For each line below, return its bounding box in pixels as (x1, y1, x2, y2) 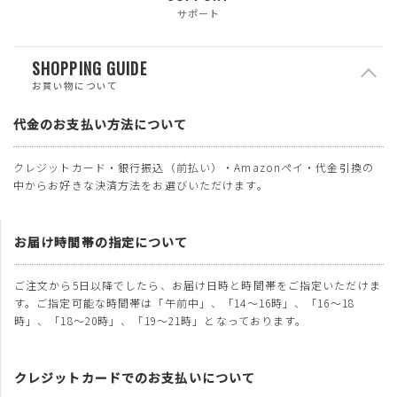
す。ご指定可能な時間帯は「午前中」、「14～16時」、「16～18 (14, 294, 354, 310)
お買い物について (32, 78, 118, 93)
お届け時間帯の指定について (14, 232, 189, 251)
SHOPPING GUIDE (32, 57, 147, 80)
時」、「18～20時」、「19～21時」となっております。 (14, 312, 307, 328)
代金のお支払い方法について (13, 114, 188, 133)
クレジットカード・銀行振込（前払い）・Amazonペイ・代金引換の (13, 159, 374, 175)
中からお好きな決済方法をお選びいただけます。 (13, 176, 269, 192)
